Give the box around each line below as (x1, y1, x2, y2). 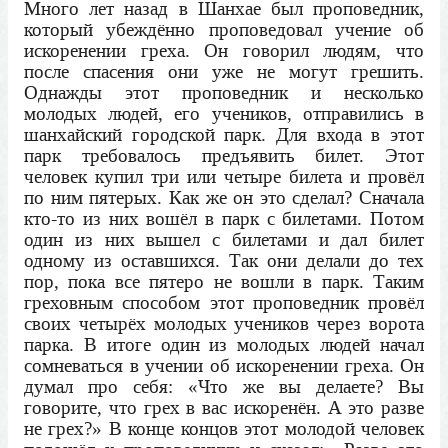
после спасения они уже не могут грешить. (24, 59, 424, 85)
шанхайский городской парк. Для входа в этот (24, 122, 424, 148)
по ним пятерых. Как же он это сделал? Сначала (24, 185, 424, 211)
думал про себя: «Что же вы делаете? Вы (24, 374, 424, 400)
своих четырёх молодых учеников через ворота (24, 311, 424, 337)
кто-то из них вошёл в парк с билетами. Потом (24, 206, 424, 232)
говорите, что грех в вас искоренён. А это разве (24, 395, 424, 421)
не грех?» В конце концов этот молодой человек (24, 416, 424, 442)
